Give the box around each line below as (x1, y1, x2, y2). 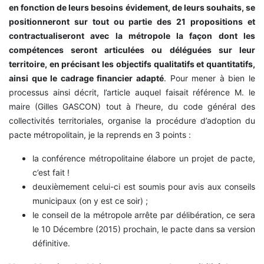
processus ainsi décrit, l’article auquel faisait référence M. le (9, 87, 255, 98)
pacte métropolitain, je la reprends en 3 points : (9, 130, 191, 140)
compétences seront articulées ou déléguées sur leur (9, 45, 255, 55)
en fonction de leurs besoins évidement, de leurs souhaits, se (9, 2, 255, 13)
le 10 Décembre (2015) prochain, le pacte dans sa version (32, 224, 255, 235)
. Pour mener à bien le (164, 73, 255, 84)
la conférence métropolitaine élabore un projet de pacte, (32, 153, 255, 164)
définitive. (32, 238, 70, 249)
